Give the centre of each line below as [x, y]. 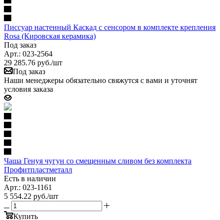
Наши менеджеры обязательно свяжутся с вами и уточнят [101, 80]
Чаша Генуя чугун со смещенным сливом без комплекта [98, 161]
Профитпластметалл [38, 169]
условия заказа [28, 89]
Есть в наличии [30, 178]
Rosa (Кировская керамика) [50, 36]
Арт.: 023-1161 [28, 187]
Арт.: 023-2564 [28, 54]
